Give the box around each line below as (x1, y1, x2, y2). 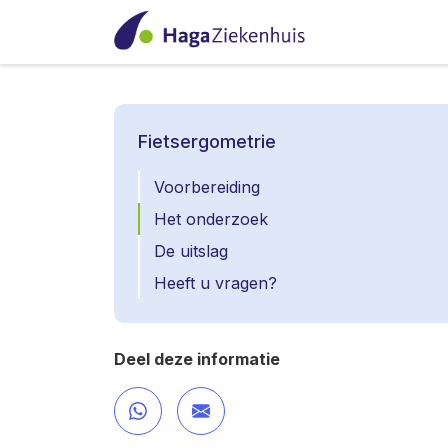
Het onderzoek (154, 209, 268, 229)
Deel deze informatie (114, 349, 280, 369)
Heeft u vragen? (154, 273, 277, 293)
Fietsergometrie (138, 131, 276, 152)
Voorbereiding (154, 177, 260, 197)
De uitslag (154, 241, 228, 261)
